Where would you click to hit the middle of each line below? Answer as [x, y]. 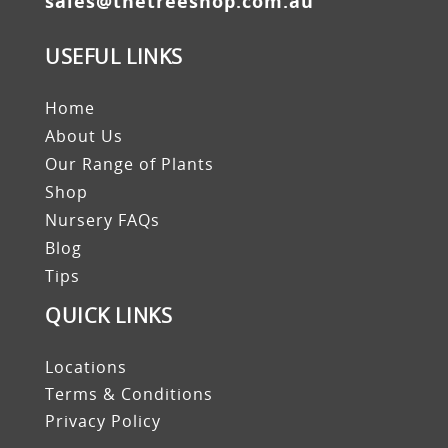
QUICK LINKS [109, 316]
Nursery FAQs [102, 220]
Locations [86, 367]
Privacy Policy [103, 421]
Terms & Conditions [129, 394]
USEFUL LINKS [114, 57]
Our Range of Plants [129, 164]
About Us [84, 136]
